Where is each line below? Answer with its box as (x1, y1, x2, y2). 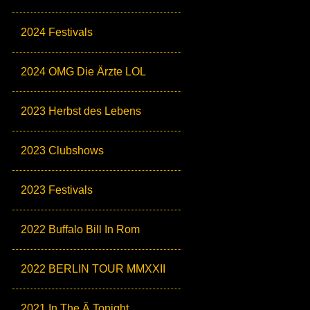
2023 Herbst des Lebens (21, 105, 141, 117)
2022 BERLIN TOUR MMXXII (21, 263, 165, 275)
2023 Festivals (21, 184, 93, 196)
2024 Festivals (21, 26, 93, 38)
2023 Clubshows (21, 145, 104, 156)
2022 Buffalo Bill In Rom (21, 224, 140, 235)
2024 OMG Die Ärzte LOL (21, 66, 146, 77)
